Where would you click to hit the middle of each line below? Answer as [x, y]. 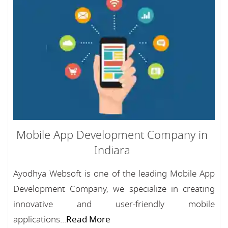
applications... [40, 220]
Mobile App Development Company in [112, 135]
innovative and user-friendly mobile [114, 204]
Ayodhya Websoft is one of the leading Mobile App [114, 174]
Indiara [112, 151]
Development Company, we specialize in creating [114, 189]
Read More [88, 220]
